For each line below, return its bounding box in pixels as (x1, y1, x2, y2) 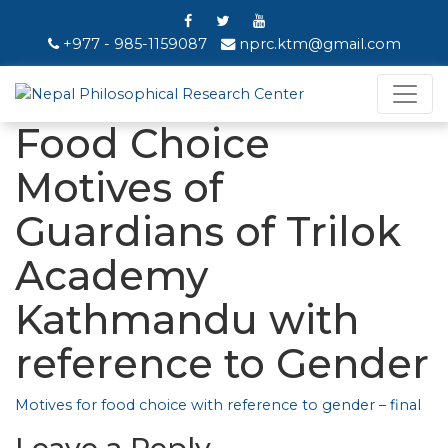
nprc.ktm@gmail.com (234, 35, 401, 53)
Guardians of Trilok (15, 207, 401, 256)
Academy (15, 251, 208, 300)
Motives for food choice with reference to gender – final (15, 396, 421, 414)
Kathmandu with (15, 295, 359, 344)
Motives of (15, 163, 223, 212)
